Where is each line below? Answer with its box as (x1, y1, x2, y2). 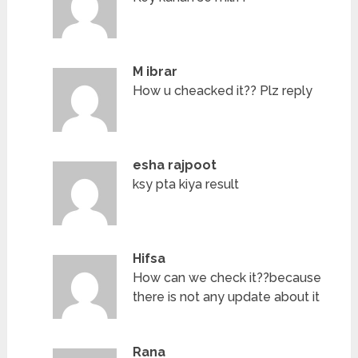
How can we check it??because (133, 270, 322, 286)
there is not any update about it (133, 289, 320, 305)
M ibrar (133, 64, 178, 80)
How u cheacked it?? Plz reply (133, 83, 313, 99)
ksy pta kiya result (133, 177, 240, 193)
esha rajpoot (133, 157, 217, 173)
